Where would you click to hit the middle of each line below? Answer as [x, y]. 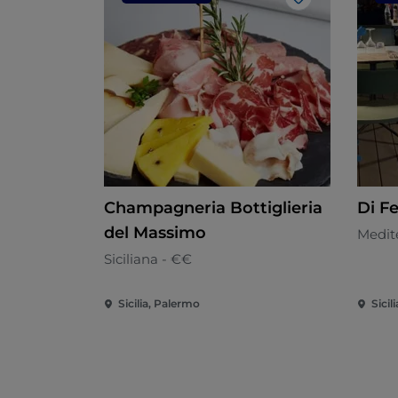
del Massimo [155, 233]
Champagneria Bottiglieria [213, 208]
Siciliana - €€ [148, 259]
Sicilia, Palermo [159, 304]
